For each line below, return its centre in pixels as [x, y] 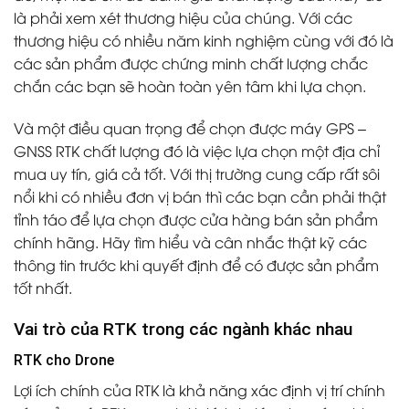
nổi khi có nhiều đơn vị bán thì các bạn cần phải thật [200, 196]
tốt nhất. [43, 287]
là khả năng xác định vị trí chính [272, 390]
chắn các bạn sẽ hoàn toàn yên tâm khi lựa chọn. [190, 86]
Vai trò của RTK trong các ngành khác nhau [183, 329]
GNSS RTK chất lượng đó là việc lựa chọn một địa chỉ [197, 150]
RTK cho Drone [64, 361]
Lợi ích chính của [74, 390]
